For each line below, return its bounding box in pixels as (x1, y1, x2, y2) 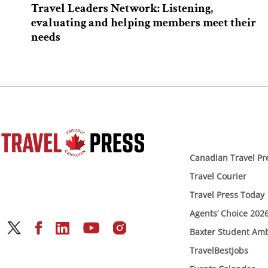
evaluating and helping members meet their (31, 14, 256, 31)
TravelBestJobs (189, 244, 248, 256)
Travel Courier (189, 170, 246, 182)
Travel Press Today (189, 188, 264, 200)
